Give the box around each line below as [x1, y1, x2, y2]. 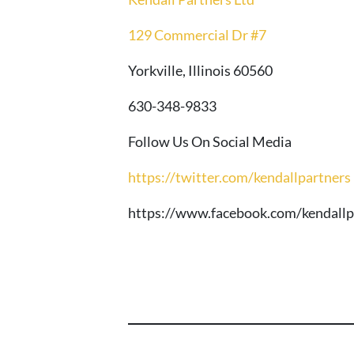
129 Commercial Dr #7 [128, 26, 266, 44]
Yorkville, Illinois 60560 [128, 62, 273, 80]
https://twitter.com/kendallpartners [128, 168, 351, 186]
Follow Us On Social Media [128, 133, 292, 151]
